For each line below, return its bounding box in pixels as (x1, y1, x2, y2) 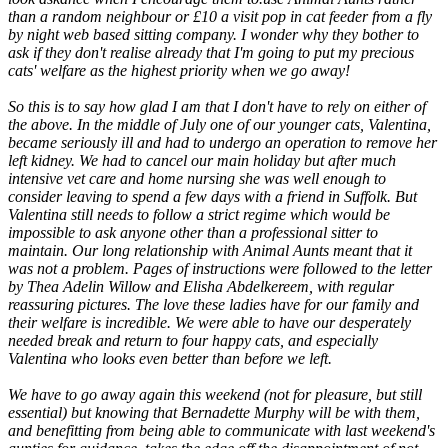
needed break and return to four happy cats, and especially (8, 332, 378, 350)
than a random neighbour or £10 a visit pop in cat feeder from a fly (8, 8, 432, 26)
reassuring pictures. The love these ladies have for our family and (8, 296, 419, 314)
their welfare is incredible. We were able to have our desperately (8, 314, 411, 332)
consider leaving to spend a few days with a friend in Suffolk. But (8, 188, 417, 206)
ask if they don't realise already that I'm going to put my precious (8, 44, 414, 62)
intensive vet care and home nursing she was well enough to (8, 170, 386, 188)
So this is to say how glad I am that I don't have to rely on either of (8, 98, 426, 116)
